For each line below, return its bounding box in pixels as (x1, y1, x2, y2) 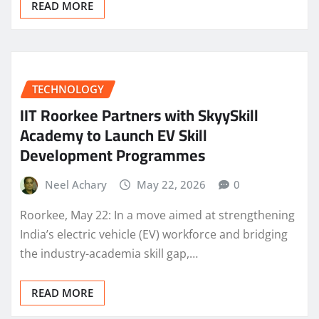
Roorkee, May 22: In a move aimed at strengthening (20, 207, 295, 224)
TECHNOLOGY (32, 82, 104, 97)
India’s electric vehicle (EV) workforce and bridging (20, 226, 288, 243)
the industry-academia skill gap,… (20, 246, 198, 262)
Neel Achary (44, 177, 107, 192)
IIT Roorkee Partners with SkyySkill (20, 100, 258, 130)
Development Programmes (20, 140, 205, 170)
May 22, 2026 (137, 177, 206, 192)
